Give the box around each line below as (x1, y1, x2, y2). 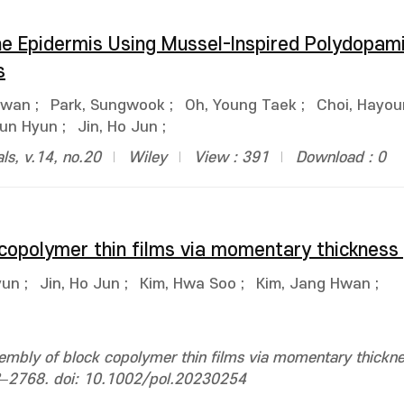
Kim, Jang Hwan (256, 276, 371, 292)
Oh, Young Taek (185, 97, 297, 114)
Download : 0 (296, 150, 386, 166)
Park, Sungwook (50, 97, 165, 114)
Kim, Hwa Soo (140, 276, 236, 292)
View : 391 (194, 150, 269, 166)
